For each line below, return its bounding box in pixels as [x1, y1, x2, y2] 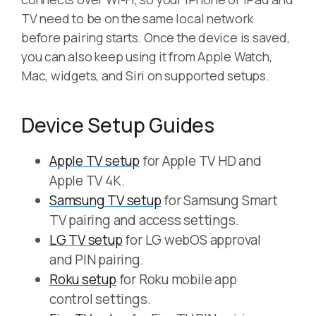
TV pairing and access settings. [49, 211, 239, 230]
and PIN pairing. [49, 250, 144, 269]
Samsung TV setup [49, 191, 162, 210]
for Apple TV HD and [139, 152, 262, 171]
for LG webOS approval [122, 231, 261, 250]
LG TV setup [49, 231, 123, 250]
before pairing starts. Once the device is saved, [21, 29, 290, 47]
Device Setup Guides [21, 111, 214, 139]
